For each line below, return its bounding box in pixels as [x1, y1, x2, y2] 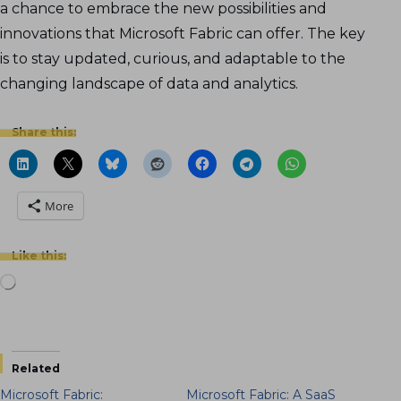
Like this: [11, 249, 66, 263]
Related [11, 362, 60, 376]
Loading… [15, 275, 64, 289]
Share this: [11, 125, 76, 140]
